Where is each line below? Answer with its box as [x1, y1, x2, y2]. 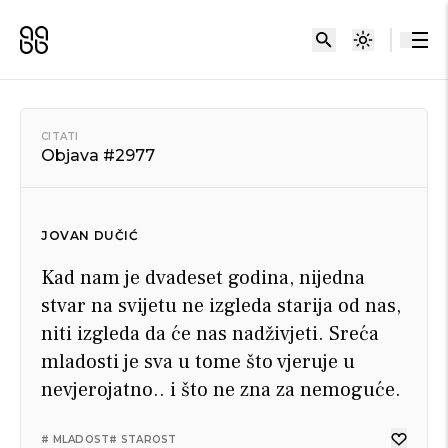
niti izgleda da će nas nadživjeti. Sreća [41, 321, 379, 347]
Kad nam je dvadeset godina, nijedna [41, 265, 365, 291]
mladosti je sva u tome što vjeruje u [41, 349, 355, 375]
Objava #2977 [41, 145, 155, 165]
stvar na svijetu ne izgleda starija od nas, [41, 293, 401, 319]
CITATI [41, 129, 79, 143]
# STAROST [109, 433, 177, 446]
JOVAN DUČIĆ [41, 228, 139, 243]
